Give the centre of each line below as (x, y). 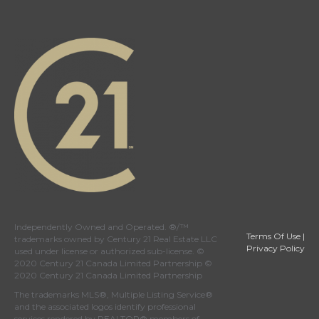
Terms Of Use (274, 236)
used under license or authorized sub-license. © (109, 251)
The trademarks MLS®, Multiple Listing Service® (114, 295)
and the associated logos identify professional (105, 307)
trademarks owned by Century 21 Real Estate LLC (116, 239)
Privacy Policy (276, 248)
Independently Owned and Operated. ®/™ (101, 227)
